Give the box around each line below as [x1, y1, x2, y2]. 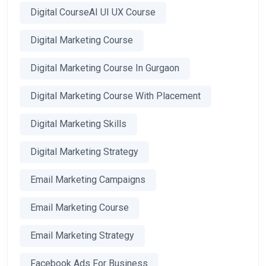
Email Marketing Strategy [30, 230, 134, 242]
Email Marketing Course [30, 202, 129, 214]
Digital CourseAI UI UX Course [30, 7, 156, 18]
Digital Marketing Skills [30, 118, 126, 130]
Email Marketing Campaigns [30, 174, 145, 186]
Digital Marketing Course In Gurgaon [30, 62, 179, 74]
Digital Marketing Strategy [30, 146, 138, 158]
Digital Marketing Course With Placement [30, 90, 201, 102]
